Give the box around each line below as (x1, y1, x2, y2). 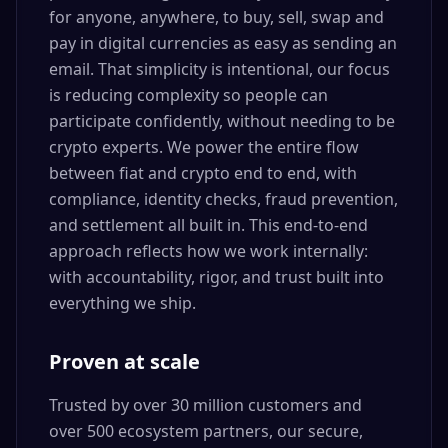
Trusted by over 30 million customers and (49, 394, 362, 416)
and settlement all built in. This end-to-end (49, 214, 368, 236)
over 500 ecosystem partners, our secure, (49, 420, 363, 442)
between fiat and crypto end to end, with (49, 162, 357, 184)
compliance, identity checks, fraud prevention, (49, 188, 398, 210)
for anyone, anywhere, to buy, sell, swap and (49, 6, 384, 28)
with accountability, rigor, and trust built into (49, 266, 384, 288)
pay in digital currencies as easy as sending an (49, 32, 397, 54)
